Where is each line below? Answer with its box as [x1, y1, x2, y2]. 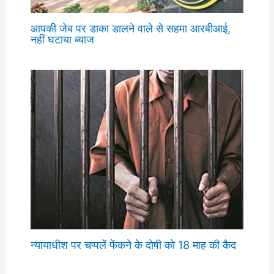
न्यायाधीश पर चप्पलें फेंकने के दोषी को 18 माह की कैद [30, 238, 236, 252]
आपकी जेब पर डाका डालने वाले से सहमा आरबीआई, [30, 21, 231, 35]
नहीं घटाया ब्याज [30, 32, 94, 46]
